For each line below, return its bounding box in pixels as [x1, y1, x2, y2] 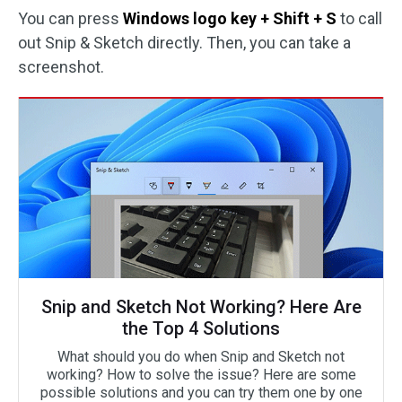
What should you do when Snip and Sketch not [57, 348, 345, 365]
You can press [18, 9, 123, 28]
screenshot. [18, 57, 104, 76]
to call [336, 9, 382, 28]
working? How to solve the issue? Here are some [46, 366, 356, 383]
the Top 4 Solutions [122, 318, 280, 339]
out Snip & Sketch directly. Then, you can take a [18, 33, 351, 52]
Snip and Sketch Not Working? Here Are [40, 296, 362, 318]
